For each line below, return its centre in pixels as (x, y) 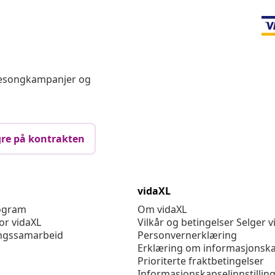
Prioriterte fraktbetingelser (201, 261)
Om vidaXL (162, 210)
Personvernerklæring (187, 235)
